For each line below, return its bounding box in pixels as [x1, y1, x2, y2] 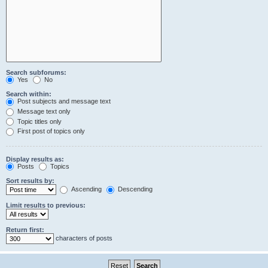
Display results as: [6, 155, 64, 163]
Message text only [16, 107, 71, 115]
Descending [116, 185, 153, 193]
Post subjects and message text [16, 98, 111, 105]
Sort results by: [6, 177, 54, 185]
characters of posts [54, 234, 112, 242]
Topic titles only [16, 117, 62, 125]
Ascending [69, 185, 102, 193]
